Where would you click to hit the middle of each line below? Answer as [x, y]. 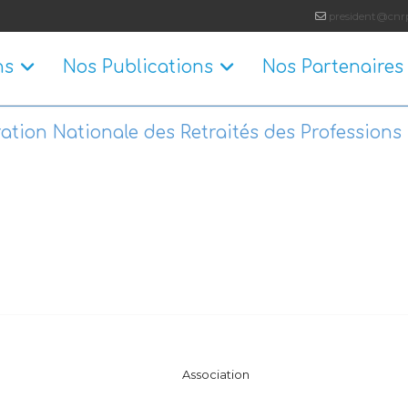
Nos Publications [138, 67]
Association [216, 374]
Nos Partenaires [333, 67]
